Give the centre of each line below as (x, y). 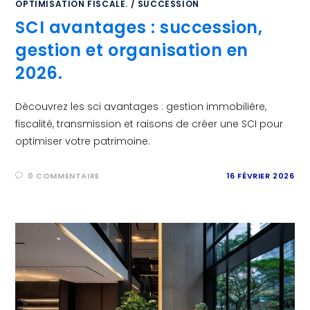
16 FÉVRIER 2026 (261, 176)
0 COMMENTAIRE (64, 176)
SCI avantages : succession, (139, 28)
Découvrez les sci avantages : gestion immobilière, (141, 107)
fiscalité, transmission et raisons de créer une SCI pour (149, 124)
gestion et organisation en (132, 51)
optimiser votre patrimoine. (83, 142)
